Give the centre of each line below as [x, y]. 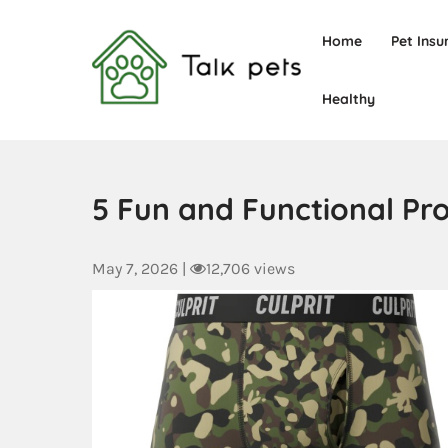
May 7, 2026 [135, 268]
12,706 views [250, 268]
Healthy [349, 99]
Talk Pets [183, 139]
